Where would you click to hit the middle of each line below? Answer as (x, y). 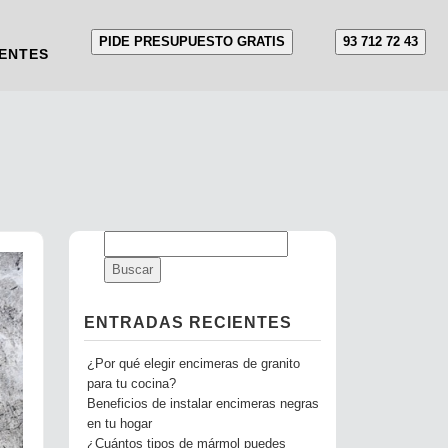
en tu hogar (119, 424)
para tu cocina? (131, 384)
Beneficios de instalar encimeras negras (202, 404)
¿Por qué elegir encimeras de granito (193, 364)
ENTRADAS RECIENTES (187, 322)
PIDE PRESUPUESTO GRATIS (192, 41)
